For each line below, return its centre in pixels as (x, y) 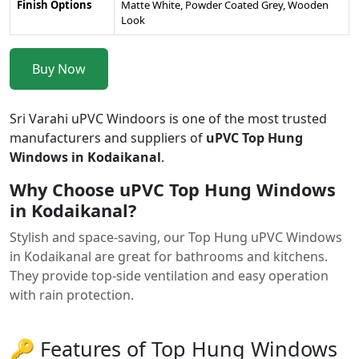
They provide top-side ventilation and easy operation (169, 275)
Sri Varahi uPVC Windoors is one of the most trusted (168, 118)
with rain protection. (72, 294)
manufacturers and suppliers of (108, 137)
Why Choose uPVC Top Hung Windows (173, 189)
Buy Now (59, 69)
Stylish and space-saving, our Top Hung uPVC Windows (176, 237)
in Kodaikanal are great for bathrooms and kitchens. (169, 256)
